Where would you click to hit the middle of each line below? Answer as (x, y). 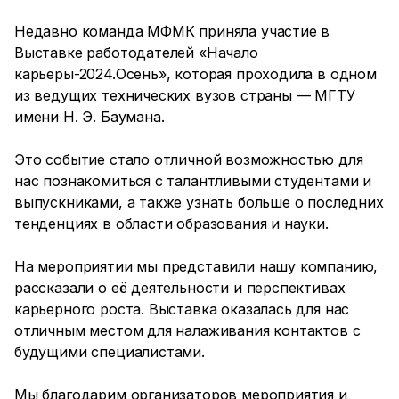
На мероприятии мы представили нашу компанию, (196, 266)
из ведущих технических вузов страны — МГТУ (185, 95)
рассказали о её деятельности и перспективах (180, 288)
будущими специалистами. (112, 352)
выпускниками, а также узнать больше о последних (199, 202)
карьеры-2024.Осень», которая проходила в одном (195, 74)
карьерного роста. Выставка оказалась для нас (182, 309)
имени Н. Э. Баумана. (92, 117)
